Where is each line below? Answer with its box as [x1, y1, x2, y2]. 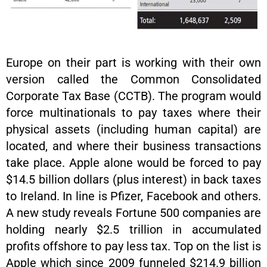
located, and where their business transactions [6, 139, 261, 154]
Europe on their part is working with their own [6, 55, 261, 70]
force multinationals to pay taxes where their [6, 105, 261, 120]
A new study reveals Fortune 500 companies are [6, 206, 261, 221]
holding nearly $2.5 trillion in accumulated [6, 222, 261, 237]
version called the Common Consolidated [6, 72, 261, 87]
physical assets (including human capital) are [6, 122, 261, 137]
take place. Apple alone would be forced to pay [6, 156, 261, 170]
